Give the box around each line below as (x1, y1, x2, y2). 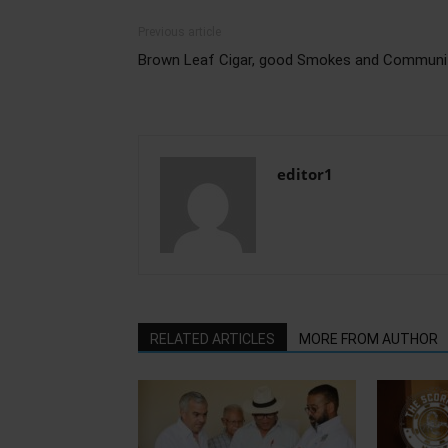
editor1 (277, 163, 333, 184)
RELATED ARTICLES (150, 330, 275, 347)
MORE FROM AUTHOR (299, 330, 438, 347)
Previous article (138, 24, 221, 39)
